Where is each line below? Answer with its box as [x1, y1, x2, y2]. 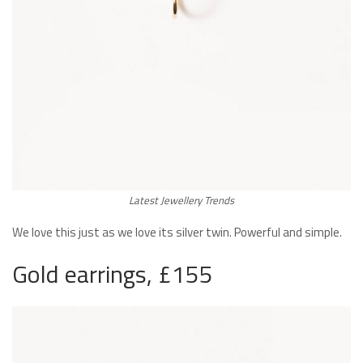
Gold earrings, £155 [12, 255, 213, 293]
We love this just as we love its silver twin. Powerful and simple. [12, 223, 342, 242]
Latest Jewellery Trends [129, 192, 234, 209]
